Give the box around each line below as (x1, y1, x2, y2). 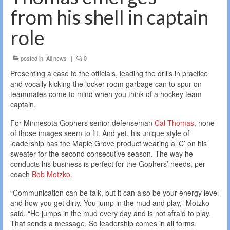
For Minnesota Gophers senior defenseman (10, 117, 155, 128)
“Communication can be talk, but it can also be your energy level (10, 187, 219, 198)
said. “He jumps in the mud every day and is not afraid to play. (10, 207, 211, 218)
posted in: (19, 53, 46, 62)
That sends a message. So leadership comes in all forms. (10, 218, 197, 228)
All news (46, 53, 67, 62)
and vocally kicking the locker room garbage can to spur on (10, 78, 202, 89)
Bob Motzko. (32, 168, 72, 179)
